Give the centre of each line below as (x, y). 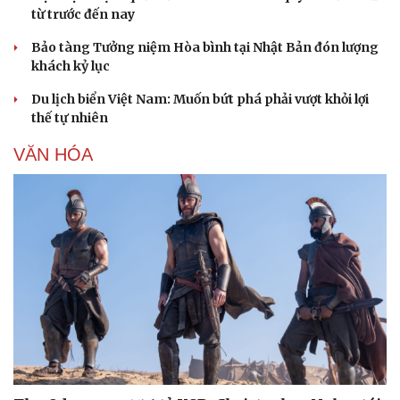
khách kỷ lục (71, 67)
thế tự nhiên (70, 118)
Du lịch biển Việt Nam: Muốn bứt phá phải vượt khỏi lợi (200, 100)
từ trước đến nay (83, 15)
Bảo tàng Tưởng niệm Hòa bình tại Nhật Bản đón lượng (205, 48)
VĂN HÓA (53, 155)
